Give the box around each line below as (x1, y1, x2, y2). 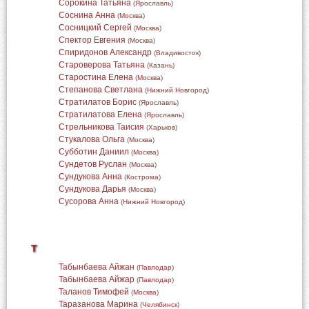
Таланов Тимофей (58, 287, 129, 297)
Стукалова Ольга (58, 134, 125, 144)
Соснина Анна (58, 10, 115, 20)
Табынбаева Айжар (58, 275, 134, 284)
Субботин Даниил (58, 147, 129, 157)
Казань (148, 61, 172, 69)
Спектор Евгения (58, 35, 126, 45)
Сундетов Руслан (58, 159, 127, 169)
